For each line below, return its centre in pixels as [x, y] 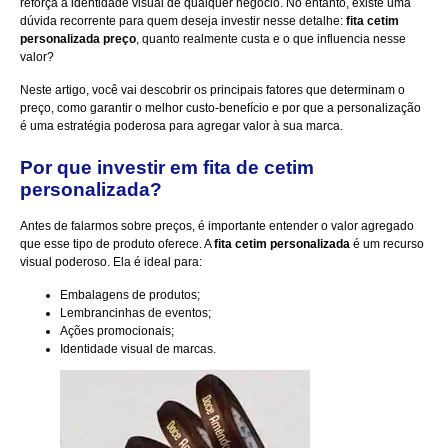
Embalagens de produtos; [130, 294]
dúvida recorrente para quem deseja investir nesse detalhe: [183, 21]
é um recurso [387, 244]
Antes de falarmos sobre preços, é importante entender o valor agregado [217, 226]
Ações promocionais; [117, 330]
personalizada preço [78, 39]
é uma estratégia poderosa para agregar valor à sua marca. [181, 125]
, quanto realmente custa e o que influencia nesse [271, 39]
